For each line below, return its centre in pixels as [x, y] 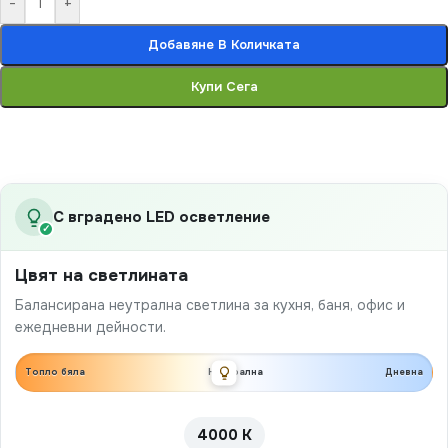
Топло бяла [55, 372]
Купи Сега [224, 87]
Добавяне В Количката [224, 45]
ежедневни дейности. [90, 327]
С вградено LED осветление [161, 217]
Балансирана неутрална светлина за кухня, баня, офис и [210, 305]
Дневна [404, 372]
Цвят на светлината [101, 276]
